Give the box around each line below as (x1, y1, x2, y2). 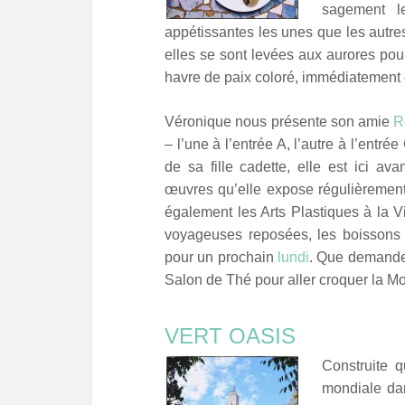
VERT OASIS (165, 323, 296, 348)
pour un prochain (165, 249, 278, 265)
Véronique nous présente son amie (165, 113, 394, 129)
